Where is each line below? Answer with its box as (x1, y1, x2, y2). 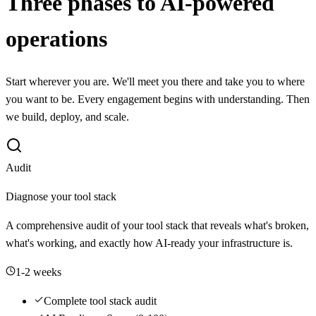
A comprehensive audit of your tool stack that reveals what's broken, (6, 219, 309, 231)
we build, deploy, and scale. (6, 110, 129, 123)
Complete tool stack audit (44, 294, 157, 307)
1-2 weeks (16, 265, 61, 278)
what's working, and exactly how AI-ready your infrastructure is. (6, 236, 293, 249)
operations (6, 26, 107, 52)
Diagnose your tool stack (6, 190, 116, 202)
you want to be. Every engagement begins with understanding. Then (6, 92, 310, 105)
